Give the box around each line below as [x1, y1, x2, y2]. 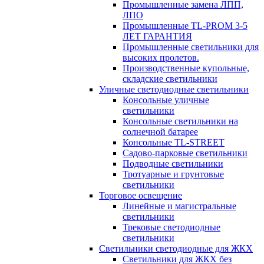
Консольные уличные [123, 94, 209, 105]
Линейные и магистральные [123, 200, 236, 211]
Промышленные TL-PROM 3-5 [123, 20, 247, 31]
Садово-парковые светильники [123, 147, 247, 158]
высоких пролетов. [123, 52, 199, 62]
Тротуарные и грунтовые [123, 169, 224, 179]
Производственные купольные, [123, 62, 249, 73]
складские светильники [123, 73, 217, 84]
